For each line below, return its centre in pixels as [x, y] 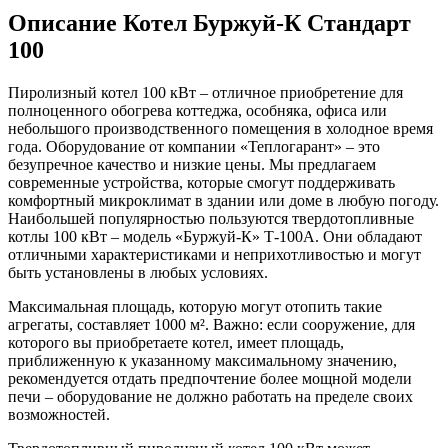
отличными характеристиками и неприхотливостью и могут [214, 254]
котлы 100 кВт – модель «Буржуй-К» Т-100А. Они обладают [215, 236]
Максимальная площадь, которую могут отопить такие [195, 306]
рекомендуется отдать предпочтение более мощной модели [210, 378]
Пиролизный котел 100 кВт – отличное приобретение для [205, 92]
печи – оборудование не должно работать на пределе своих [210, 396]
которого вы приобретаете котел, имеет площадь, [176, 342]
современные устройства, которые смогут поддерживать [201, 182]
